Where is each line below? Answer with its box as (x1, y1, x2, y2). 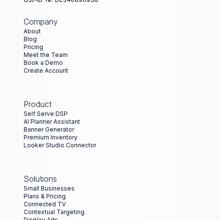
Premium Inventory (24, 134, 78, 141)
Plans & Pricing (24, 192, 66, 200)
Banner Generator (24, 126, 74, 133)
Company (24, 17, 58, 27)
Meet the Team (24, 51, 68, 58)
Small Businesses (24, 185, 75, 192)
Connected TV (24, 200, 66, 208)
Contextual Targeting (24, 208, 84, 216)
